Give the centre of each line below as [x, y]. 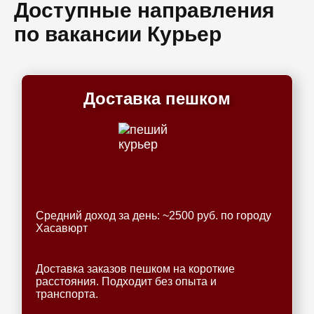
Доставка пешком [157, 98]
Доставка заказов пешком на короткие [135, 269]
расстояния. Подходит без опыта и [126, 281]
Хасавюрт [62, 228]
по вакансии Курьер [118, 34]
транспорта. [67, 294]
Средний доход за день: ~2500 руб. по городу [153, 216]
